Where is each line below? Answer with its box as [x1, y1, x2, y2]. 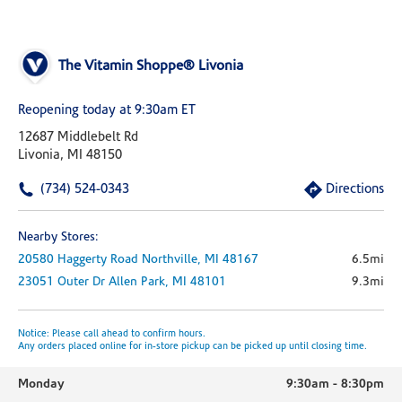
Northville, [142, 253, 205, 267]
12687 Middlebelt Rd [18, 131, 138, 144]
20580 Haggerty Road [18, 253, 138, 267]
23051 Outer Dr [18, 275, 105, 289]
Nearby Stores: [18, 231, 99, 244]
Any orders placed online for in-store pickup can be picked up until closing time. [18, 342, 367, 352]
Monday [18, 378, 65, 391]
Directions [326, 183, 384, 197]
